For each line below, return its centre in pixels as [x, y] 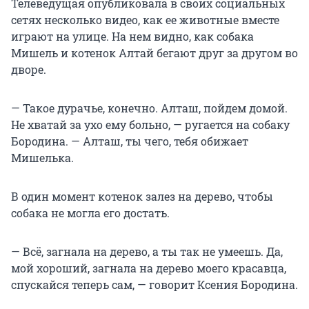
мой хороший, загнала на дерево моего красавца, [149, 268]
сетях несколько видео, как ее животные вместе [145, 20]
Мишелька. [42, 158]
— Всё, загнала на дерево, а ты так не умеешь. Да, [147, 252]
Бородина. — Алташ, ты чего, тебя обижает [130, 141]
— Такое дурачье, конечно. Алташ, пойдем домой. [149, 108]
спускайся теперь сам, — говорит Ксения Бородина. [154, 285]
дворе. [29, 70]
